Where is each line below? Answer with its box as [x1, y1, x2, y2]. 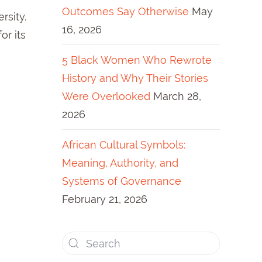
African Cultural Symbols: [62, 139, 185, 151]
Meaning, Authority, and [62, 157, 178, 169]
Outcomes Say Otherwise [62, 5, 189, 18]
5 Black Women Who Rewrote [62, 54, 212, 66]
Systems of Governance [62, 175, 181, 187]
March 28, [153, 90, 201, 102]
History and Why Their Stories [62, 72, 208, 84]
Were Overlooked [62, 90, 150, 102]
